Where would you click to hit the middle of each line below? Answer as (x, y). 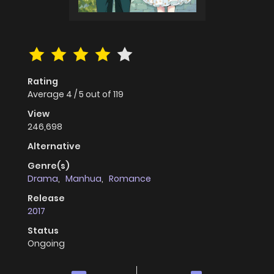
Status (43, 231)
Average (47, 94)
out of (99, 94)
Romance (130, 179)
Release (46, 198)
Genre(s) (49, 166)
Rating (43, 82)
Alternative (54, 146)
